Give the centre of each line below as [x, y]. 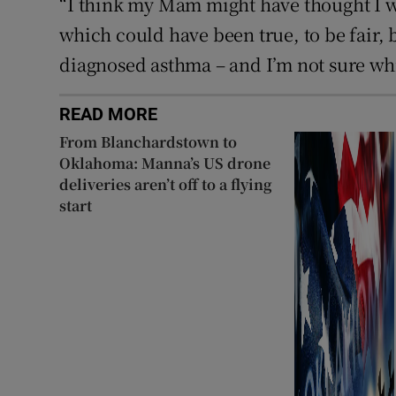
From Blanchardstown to [148, 141]
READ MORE [109, 114]
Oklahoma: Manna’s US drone [165, 163]
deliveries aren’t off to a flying [166, 184]
